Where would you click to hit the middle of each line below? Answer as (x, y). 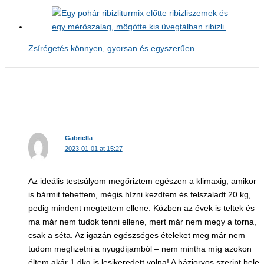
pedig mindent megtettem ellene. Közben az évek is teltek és (141, 208)
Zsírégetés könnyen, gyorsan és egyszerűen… (115, 48)
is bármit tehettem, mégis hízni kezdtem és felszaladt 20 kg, (140, 194)
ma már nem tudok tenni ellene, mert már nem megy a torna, (142, 222)
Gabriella (78, 138)
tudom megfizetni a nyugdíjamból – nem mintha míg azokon (140, 249)
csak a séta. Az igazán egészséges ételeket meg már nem (137, 235)
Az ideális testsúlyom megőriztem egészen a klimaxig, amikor (142, 181)
